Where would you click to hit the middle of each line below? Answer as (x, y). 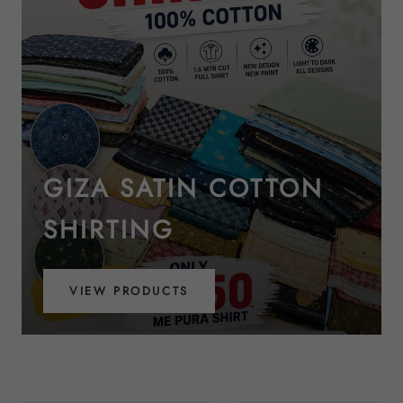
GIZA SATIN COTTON (184, 189)
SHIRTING (109, 230)
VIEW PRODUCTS (129, 291)
